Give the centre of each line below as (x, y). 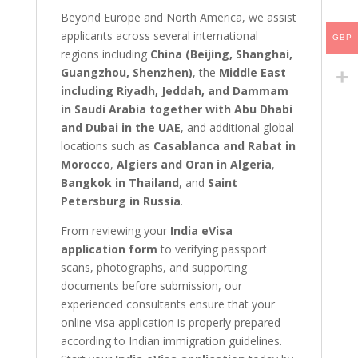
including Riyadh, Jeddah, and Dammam (174, 90)
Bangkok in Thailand (119, 182)
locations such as (107, 145)
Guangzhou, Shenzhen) (126, 72)
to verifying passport (212, 249)
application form (109, 249)
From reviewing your (115, 230)
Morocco (85, 164)
